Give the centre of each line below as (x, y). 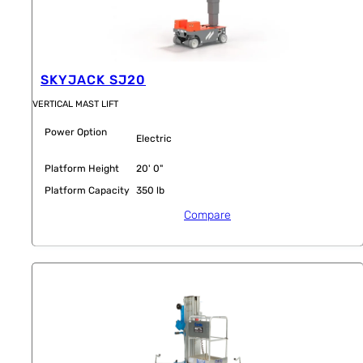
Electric (154, 139)
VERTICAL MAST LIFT (75, 105)
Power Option (76, 132)
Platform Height (82, 169)
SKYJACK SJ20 (93, 80)
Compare (207, 216)
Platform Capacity (87, 191)
